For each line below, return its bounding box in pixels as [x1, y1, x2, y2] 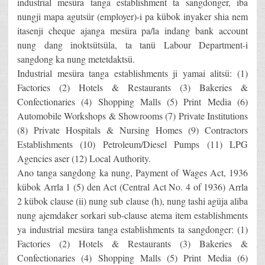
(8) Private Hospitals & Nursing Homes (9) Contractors [17, 124, 248, 137]
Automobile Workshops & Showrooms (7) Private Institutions [17, 109, 248, 122]
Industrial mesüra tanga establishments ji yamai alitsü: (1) [17, 67, 248, 80]
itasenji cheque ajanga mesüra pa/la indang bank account [17, 24, 248, 37]
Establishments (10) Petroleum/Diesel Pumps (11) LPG [17, 138, 248, 151]
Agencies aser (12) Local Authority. [17, 152, 151, 165]
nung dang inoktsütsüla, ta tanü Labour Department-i [17, 38, 248, 51]
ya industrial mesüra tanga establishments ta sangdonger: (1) [17, 223, 248, 236]
